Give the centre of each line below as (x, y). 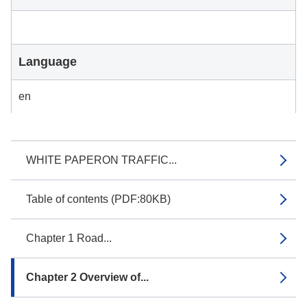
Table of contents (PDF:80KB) (98, 199)
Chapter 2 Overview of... (87, 277)
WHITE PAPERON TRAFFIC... (101, 160)
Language (48, 62)
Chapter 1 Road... (69, 238)
